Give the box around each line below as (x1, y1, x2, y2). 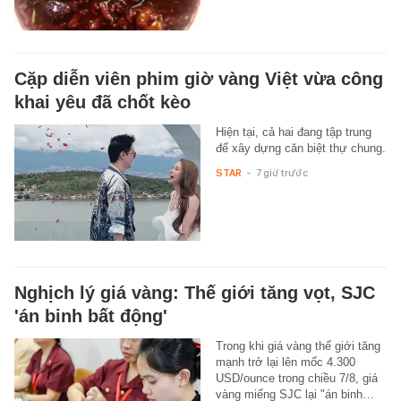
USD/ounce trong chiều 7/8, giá (215, 371, 378, 385)
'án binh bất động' (14, 305, 167, 326)
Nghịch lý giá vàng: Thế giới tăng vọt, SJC (14, 282, 375, 303)
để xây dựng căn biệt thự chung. (215, 141, 386, 155)
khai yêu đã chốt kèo (14, 91, 191, 112)
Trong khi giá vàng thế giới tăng (215, 338, 380, 353)
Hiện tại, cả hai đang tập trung (215, 124, 371, 139)
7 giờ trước (255, 166, 308, 179)
